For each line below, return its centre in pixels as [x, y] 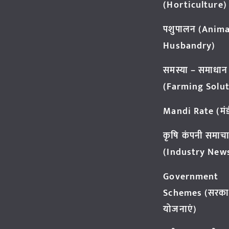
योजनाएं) [180, 210]
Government [191, 177]
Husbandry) [189, 46]
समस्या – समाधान [196, 71]
